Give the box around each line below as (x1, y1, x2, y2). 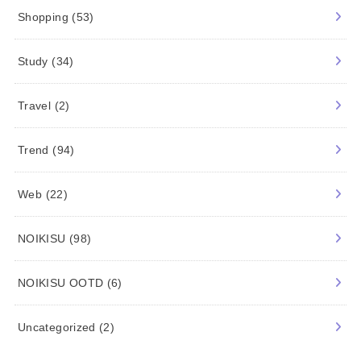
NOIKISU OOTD (18, 276, 107, 290)
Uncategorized (18, 321, 99, 334)
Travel (18, 99, 55, 113)
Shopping (18, 10, 73, 24)
